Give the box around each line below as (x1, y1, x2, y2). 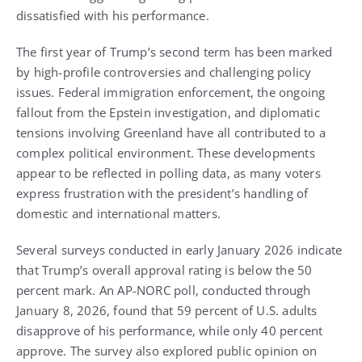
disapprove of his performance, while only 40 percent (16, 322, 323, 339)
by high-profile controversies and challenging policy (16, 64, 312, 81)
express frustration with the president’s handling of (16, 185, 309, 202)
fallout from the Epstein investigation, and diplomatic (16, 104, 320, 121)
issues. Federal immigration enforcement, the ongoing (16, 84, 326, 101)
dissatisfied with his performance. (16, 7, 209, 24)
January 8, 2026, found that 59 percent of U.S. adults (16, 302, 318, 319)
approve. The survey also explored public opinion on (16, 343, 318, 360)
